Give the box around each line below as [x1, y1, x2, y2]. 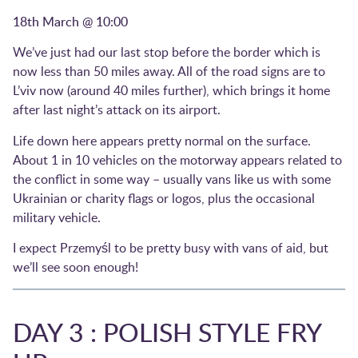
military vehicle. [13, 208, 104, 226]
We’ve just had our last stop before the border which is [13, 43, 320, 62]
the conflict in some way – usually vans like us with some [13, 169, 331, 188]
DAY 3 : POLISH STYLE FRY [13, 313, 321, 349]
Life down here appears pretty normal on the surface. [13, 131, 311, 149]
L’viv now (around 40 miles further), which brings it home [13, 82, 330, 100]
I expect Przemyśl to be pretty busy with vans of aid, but [13, 239, 328, 257]
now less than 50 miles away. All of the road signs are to [13, 62, 325, 81]
